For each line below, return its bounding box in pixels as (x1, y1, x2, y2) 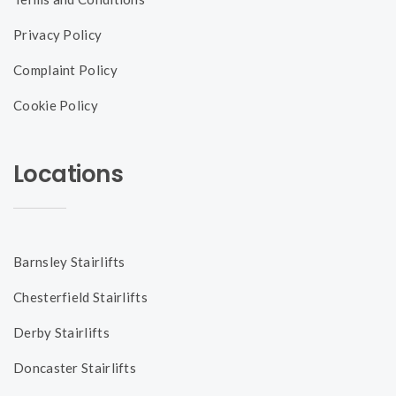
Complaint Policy (13, 61, 118, 78)
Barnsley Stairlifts (13, 253, 126, 270)
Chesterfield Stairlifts (13, 288, 148, 305)
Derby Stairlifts (13, 324, 110, 340)
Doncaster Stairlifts (13, 359, 136, 376)
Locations (13, 157, 124, 190)
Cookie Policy (13, 96, 98, 113)
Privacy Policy (13, 26, 103, 42)
